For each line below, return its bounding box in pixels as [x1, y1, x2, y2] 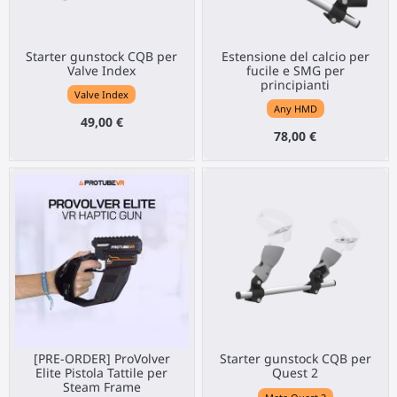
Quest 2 [272, 364, 319, 382]
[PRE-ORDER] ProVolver [33, 350, 170, 368]
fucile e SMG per [245, 62, 345, 80]
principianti [261, 76, 331, 94]
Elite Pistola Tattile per [35, 364, 168, 382]
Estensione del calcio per [221, 48, 370, 66]
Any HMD [273, 102, 317, 116]
